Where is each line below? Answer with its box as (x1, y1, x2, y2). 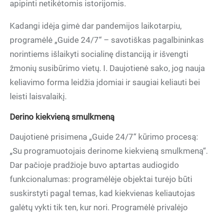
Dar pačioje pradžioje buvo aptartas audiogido (10, 160, 179, 170)
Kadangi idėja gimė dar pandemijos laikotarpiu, (10, 21, 182, 31)
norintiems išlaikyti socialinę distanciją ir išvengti (10, 49, 188, 59)
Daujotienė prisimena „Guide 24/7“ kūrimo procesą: (10, 132, 198, 142)
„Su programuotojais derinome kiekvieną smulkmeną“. (10, 146, 208, 156)
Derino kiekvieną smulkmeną (10, 112, 114, 122)
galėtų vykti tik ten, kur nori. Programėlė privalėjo (10, 202, 188, 212)
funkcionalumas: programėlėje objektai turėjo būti (10, 174, 192, 184)
